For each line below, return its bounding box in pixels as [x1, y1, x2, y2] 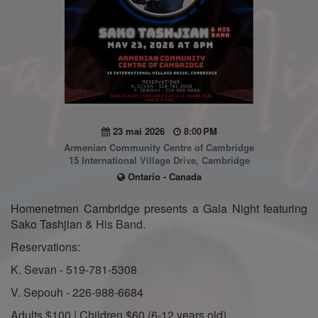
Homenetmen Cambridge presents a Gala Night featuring [11, 199, 307, 216]
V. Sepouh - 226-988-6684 [11, 283, 143, 300]
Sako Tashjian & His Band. [11, 215, 146, 232]
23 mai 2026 [109, 124, 173, 138]
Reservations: [11, 238, 80, 255]
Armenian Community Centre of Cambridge [64, 140, 254, 154]
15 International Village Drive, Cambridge [68, 153, 250, 167]
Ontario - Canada [124, 169, 202, 183]
